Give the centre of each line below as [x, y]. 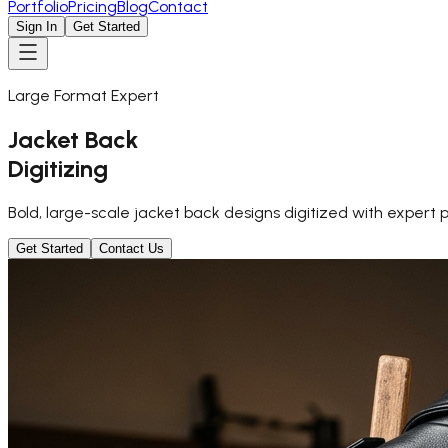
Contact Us [131, 248]
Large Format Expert [83, 95]
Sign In [36, 26]
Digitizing [58, 168]
